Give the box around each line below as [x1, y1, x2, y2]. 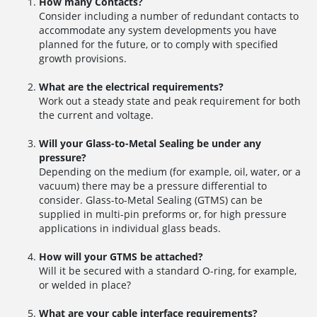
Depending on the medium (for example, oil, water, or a [39, 165, 301, 179]
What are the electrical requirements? [39, 80, 224, 94]
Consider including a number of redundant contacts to [39, 9, 299, 23]
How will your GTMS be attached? [39, 250, 203, 264]
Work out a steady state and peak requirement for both [39, 94, 301, 108]
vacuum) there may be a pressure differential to [39, 179, 267, 193]
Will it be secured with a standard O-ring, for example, [39, 264, 296, 278]
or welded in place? [39, 278, 131, 292]
